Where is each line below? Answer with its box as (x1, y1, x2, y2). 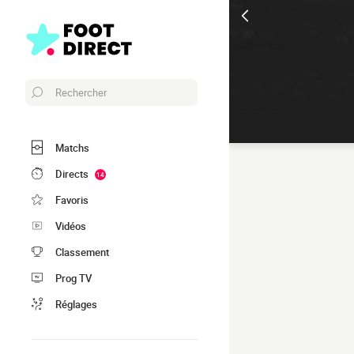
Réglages (55, 296, 97, 311)
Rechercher (55, 85, 107, 100)
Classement (55, 244, 109, 259)
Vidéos (55, 218, 86, 233)
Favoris (55, 192, 88, 207)
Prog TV (55, 270, 92, 285)
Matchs (55, 140, 89, 155)
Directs (55, 166, 88, 181)
